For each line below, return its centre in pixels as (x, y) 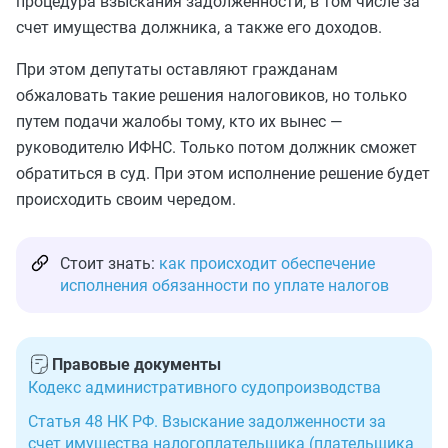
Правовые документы (136, 364)
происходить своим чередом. (126, 199)
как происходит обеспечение (267, 263)
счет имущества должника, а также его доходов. (199, 27)
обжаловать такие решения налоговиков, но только (211, 95)
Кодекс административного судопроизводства (204, 387)
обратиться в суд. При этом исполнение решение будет (223, 173)
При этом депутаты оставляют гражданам (177, 69)
